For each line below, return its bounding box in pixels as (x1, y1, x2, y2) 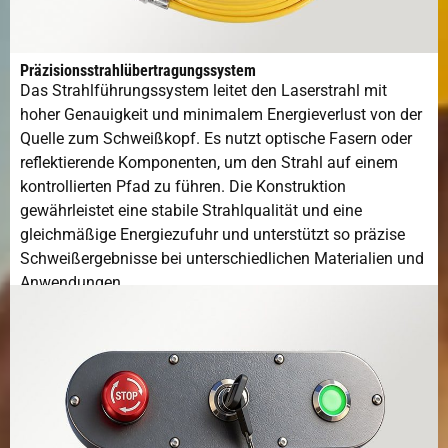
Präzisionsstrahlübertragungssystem (20, 61, 256, 81)
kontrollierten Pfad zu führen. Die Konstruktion (20, 177, 346, 197)
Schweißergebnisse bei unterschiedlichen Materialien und (20, 249, 424, 269)
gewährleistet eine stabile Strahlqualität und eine (20, 201, 362, 221)
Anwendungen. (20, 273, 125, 293)
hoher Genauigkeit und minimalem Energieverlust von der (20, 105, 422, 125)
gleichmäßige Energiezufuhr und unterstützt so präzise (20, 225, 405, 245)
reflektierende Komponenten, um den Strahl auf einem (20, 153, 398, 173)
